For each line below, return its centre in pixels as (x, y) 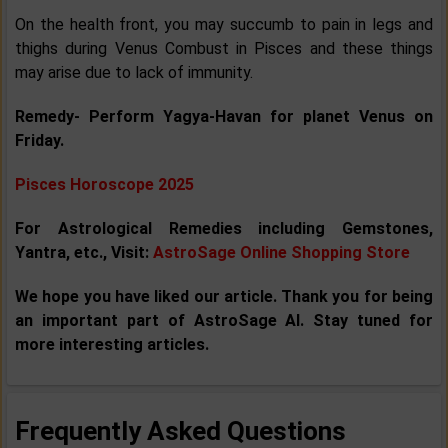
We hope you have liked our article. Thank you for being (224, 297)
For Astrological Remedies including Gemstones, (224, 229)
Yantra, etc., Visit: (84, 253)
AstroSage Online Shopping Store (281, 253)
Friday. (39, 141)
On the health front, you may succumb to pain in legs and (224, 25)
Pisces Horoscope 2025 (104, 185)
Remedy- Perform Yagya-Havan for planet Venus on (224, 117)
